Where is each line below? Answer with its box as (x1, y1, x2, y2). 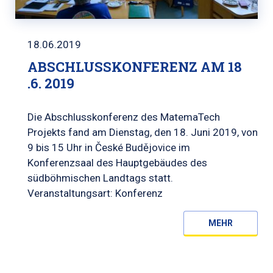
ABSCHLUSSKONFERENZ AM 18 (27, 57, 242, 76)
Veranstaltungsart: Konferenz (27, 186, 163, 199)
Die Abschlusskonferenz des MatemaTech (27, 110, 220, 123)
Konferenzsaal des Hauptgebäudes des (27, 156, 207, 169)
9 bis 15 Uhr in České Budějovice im (27, 141, 190, 154)
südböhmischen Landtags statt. (27, 171, 173, 184)
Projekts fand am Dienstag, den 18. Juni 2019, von (27, 126, 258, 138)
